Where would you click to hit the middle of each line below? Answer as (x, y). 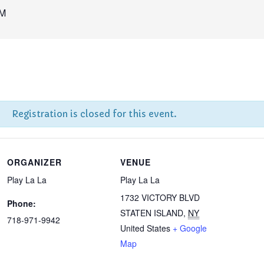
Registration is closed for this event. (94, 114)
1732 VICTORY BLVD (160, 198)
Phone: (22, 204)
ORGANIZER (35, 162)
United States (146, 228)
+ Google (190, 228)
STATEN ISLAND (152, 213)
